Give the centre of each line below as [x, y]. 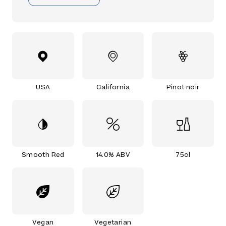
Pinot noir [183, 87]
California [113, 87]
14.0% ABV [113, 154]
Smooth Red [43, 154]
